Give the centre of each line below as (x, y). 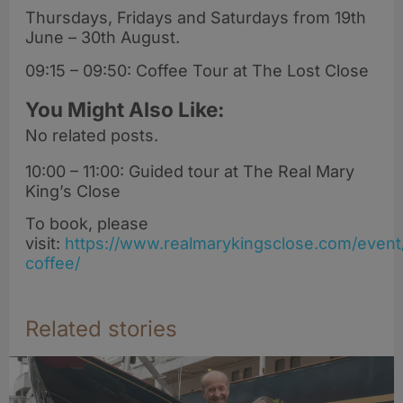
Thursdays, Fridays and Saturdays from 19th (196, 18)
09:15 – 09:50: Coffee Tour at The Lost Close (197, 70)
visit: (43, 243)
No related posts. (92, 135)
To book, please (87, 223)
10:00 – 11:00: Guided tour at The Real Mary (190, 171)
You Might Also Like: (125, 109)
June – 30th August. (103, 38)
